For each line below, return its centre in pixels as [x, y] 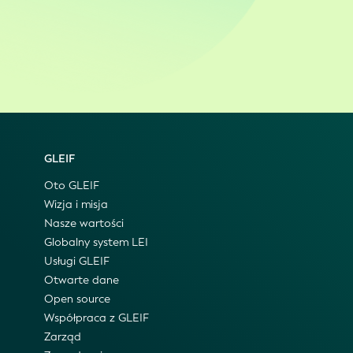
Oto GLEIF [72, 186]
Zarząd [63, 337]
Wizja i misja [76, 205]
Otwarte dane [82, 281]
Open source [77, 299]
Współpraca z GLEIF [97, 318]
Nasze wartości [84, 224]
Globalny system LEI [96, 243]
